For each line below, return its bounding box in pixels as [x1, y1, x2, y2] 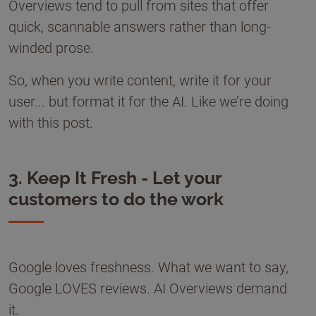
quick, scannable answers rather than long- [8, 18, 271, 35]
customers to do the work [8, 188, 224, 209]
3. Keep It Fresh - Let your [8, 167, 221, 188]
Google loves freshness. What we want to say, [8, 259, 288, 276]
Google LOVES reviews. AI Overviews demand [8, 280, 287, 297]
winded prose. [8, 39, 94, 56]
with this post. [8, 114, 93, 131]
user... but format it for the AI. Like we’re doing [8, 93, 288, 110]
